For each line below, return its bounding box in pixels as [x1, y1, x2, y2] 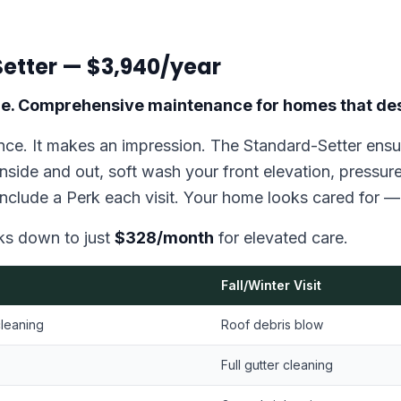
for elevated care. [214, 228, 348, 247]
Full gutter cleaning [221, 357, 333, 372]
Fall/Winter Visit [221, 277, 321, 293]
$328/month [115, 228, 214, 247]
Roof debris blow [221, 317, 323, 332]
